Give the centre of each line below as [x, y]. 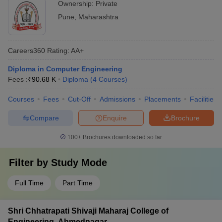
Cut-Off [79, 99]
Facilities [203, 99]
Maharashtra [98, 17]
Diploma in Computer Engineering [65, 69]
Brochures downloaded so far [122, 137]
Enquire [115, 118]
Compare [44, 118]
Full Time [29, 183]
